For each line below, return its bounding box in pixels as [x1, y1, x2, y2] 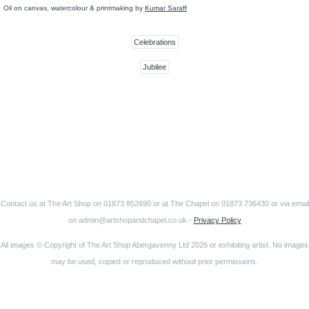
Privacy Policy [193, 216, 241, 225]
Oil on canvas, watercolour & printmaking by [3, 4, 145, 12]
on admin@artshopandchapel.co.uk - [68, 216, 194, 225]
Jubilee [143, 63, 166, 72]
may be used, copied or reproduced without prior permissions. [51, 257, 258, 266]
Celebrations [133, 38, 176, 47]
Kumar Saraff [145, 4, 187, 12]
